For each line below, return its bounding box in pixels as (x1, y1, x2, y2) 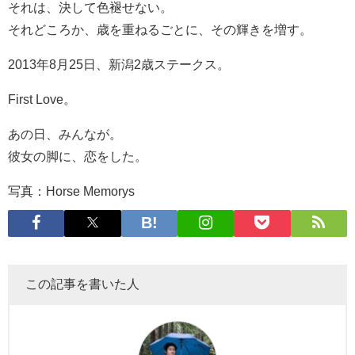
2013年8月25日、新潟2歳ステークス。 (8, 57, 230, 71)
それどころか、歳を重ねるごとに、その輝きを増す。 (8, 22, 312, 36)
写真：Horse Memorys (8, 184, 135, 197)
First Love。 (8, 92, 76, 105)
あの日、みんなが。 (8, 127, 122, 140)
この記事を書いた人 (25, 277, 139, 290)
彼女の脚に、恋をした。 (8, 149, 147, 162)
